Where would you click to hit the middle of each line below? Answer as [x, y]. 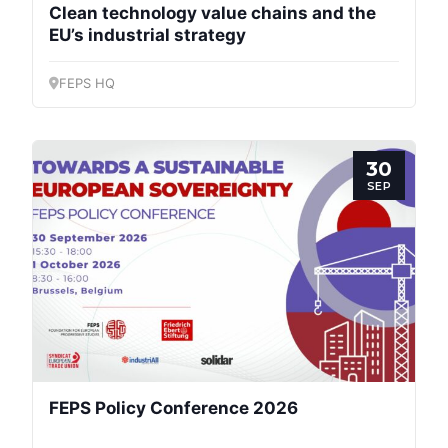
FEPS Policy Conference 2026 [173, 407]
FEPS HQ [87, 83]
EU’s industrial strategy [147, 35]
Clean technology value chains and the [212, 13]
